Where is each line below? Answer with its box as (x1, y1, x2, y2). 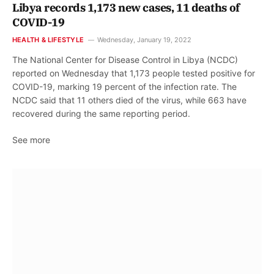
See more (12, 135, 50, 146)
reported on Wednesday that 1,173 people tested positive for (12, 68, 255, 79)
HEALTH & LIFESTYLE (12, 35, 84, 45)
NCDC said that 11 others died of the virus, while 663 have (12, 95, 246, 106)
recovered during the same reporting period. (12, 108, 190, 119)
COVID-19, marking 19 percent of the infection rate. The (12, 81, 237, 92)
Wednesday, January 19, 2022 (97, 35, 191, 45)
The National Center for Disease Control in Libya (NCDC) (12, 54, 238, 65)
